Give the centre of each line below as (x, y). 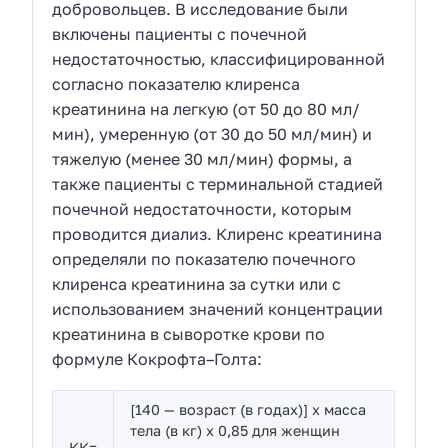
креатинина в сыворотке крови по (189, 334)
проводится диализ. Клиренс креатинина (217, 234)
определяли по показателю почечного (204, 259)
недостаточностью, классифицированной (219, 59)
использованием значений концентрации (218, 309)
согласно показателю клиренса (176, 84)
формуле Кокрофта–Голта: (157, 359)
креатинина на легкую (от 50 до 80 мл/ (206, 109)
